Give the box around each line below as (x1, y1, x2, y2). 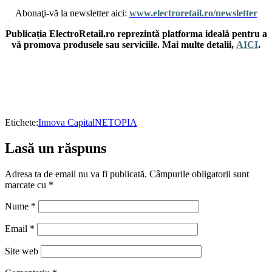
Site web (5, 246, 38, 257)
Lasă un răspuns (5, 140, 106, 157)
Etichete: (5, 117, 38, 128)
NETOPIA (95, 117, 137, 128)
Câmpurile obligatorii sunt (149, 169, 249, 180)
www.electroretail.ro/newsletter (129, 8, 257, 19)
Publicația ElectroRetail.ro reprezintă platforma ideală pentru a (5, 29, 267, 39)
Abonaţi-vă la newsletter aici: (15, 8, 129, 19)
